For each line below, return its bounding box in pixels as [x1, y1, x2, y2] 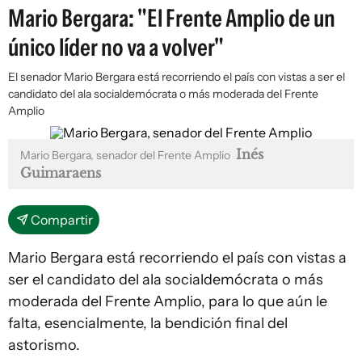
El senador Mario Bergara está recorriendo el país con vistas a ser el [8, 69, 345, 84]
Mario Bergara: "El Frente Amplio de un [8, 3, 335, 33]
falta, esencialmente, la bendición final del [8, 314, 288, 332]
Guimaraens [20, 165, 101, 181]
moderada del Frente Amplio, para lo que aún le [8, 293, 327, 310]
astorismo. [8, 336, 83, 354]
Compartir [31, 212, 93, 228]
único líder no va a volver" [8, 32, 224, 62]
